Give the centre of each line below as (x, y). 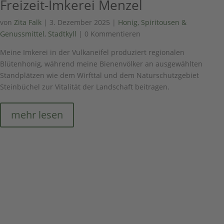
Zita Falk (28, 22)
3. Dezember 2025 (80, 22)
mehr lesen (37, 115)
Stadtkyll (62, 34)
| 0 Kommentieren (108, 34)
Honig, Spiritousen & (152, 22)
